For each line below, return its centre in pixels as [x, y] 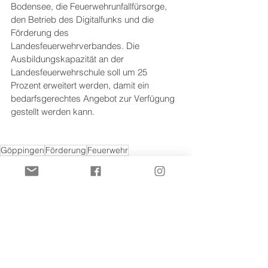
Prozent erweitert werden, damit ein [81, 85]
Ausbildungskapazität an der [68, 59]
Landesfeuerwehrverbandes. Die [76, 46]
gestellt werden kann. [53, 112]
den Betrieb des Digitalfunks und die [83, 19]
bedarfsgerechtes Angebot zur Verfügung [94, 98]
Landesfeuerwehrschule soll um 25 [80, 72]
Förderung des [41, 33]
